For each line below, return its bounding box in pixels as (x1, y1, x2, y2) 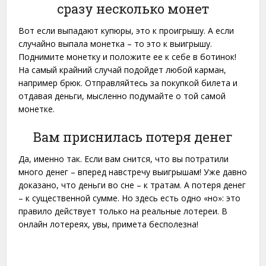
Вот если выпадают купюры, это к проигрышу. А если (18, 24, 235, 36)
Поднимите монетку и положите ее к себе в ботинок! (18, 50, 237, 62)
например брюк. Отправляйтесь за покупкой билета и (18, 77, 238, 88)
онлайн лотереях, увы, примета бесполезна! (18, 218, 199, 230)
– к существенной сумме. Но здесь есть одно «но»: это (18, 192, 241, 204)
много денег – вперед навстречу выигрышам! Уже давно (18, 166, 248, 178)
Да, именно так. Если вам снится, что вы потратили (18, 153, 229, 164)
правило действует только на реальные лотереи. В (18, 205, 228, 217)
